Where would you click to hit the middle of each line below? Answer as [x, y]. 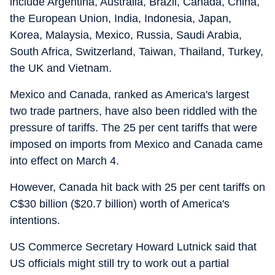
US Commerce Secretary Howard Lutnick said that [133, 247]
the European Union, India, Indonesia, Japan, [121, 18]
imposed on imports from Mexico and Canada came [136, 144]
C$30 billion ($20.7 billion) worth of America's [120, 204]
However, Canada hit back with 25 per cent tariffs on [137, 187]
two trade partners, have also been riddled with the [134, 111]
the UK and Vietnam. [61, 68]
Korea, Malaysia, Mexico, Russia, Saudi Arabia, [126, 35]
